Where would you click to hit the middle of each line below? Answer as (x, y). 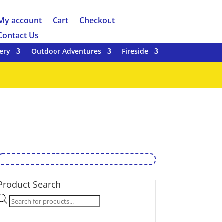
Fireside (135, 51)
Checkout (97, 20)
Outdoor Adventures (66, 51)
